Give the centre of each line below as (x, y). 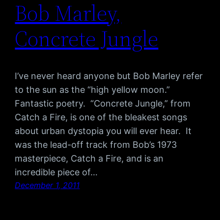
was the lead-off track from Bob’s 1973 (96, 145)
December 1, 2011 (47, 185)
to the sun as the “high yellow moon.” (94, 90)
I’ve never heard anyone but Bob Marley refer (109, 76)
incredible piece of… (56, 172)
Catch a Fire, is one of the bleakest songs (101, 117)
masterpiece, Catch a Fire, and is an (89, 159)
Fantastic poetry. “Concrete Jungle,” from (103, 104)
